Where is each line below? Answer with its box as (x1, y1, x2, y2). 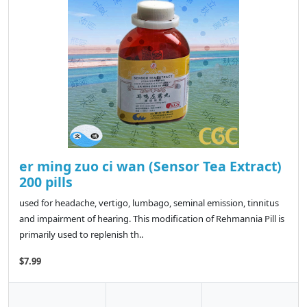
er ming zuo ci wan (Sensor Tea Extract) (19, 157, 282, 176)
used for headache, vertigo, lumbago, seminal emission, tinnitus (19, 197, 279, 210)
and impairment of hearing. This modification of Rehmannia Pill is (19, 212, 284, 225)
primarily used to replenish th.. (19, 228, 143, 241)
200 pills (19, 173, 73, 192)
